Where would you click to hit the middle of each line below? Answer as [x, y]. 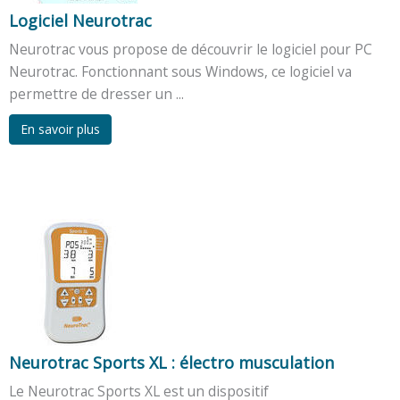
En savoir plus [60, 129]
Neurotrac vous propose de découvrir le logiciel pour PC [191, 49]
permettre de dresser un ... [96, 93]
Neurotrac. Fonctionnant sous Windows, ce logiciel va [180, 71]
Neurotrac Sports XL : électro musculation [171, 362]
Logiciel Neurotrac [80, 20]
